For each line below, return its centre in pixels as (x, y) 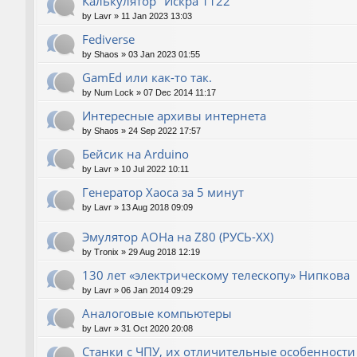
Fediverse (108, 39)
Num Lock (114, 93)
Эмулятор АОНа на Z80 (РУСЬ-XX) (178, 237)
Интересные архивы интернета (174, 116)
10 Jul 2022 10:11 (155, 169)
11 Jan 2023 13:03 (157, 16)
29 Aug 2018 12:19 (164, 252)
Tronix (106, 252)
